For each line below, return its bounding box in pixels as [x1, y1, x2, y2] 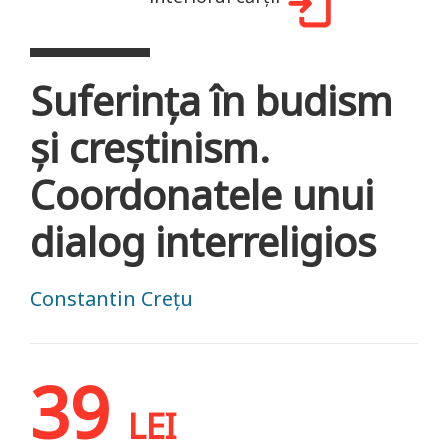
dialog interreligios [30, 213, 376, 269]
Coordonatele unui [30, 166, 374, 222]
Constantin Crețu [30, 284, 193, 312]
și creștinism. [30, 119, 270, 175]
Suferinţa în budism [30, 72, 393, 128]
